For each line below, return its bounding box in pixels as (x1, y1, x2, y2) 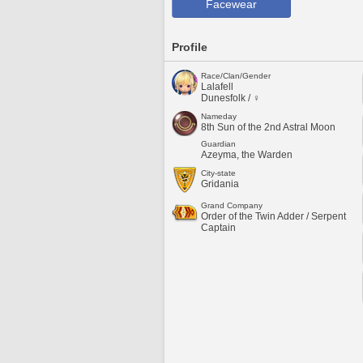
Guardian (201, 139, 236, 148)
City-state (201, 169, 236, 177)
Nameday (201, 112, 237, 121)
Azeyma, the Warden (201, 149, 293, 160)
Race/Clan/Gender (201, 71, 271, 80)
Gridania (201, 178, 239, 190)
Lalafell (201, 81, 233, 92)
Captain (201, 222, 236, 233)
